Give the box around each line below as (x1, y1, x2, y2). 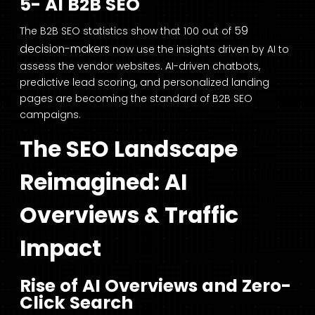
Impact (20, 233, 101, 264)
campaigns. (20, 108, 81, 122)
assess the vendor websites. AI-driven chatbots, (20, 59, 260, 74)
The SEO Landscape (20, 134, 238, 165)
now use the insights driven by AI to (110, 42, 289, 57)
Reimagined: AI (20, 167, 187, 198)
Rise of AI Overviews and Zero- (20, 273, 291, 298)
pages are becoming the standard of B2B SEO (20, 91, 252, 106)
